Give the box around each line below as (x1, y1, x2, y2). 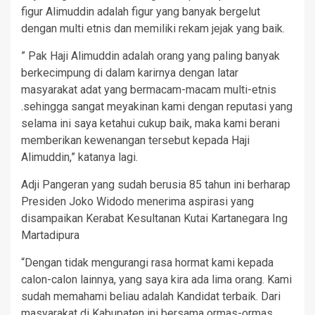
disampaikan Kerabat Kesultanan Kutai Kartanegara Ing (21, 212, 288, 226)
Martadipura (21, 229, 79, 243)
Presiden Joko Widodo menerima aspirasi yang (21, 195, 254, 209)
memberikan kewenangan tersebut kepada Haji (21, 134, 250, 148)
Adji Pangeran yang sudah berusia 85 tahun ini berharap (21, 178, 290, 192)
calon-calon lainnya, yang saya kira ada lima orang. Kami (21, 273, 292, 287)
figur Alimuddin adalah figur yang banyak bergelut (21, 5, 260, 19)
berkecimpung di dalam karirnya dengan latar (21, 66, 238, 80)
